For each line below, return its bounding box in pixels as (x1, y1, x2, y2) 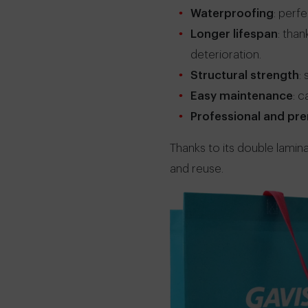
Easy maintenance (190, 89, 293, 102)
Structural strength (190, 69, 299, 81)
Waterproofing (190, 7, 274, 19)
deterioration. (190, 48, 261, 60)
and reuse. (170, 162, 223, 175)
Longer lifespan (190, 27, 278, 40)
